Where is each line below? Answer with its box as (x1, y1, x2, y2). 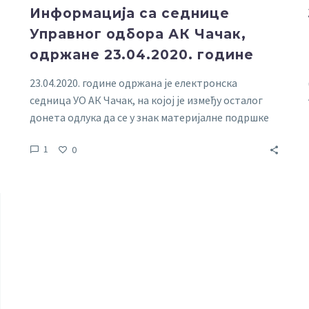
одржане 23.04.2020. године (30, 47, 254, 63)
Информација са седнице (30, 6, 230, 21)
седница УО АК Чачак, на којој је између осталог (30, 93, 263, 107)
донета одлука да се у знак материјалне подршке (30, 110, 269, 124)
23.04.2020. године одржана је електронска (30, 76, 237, 90)
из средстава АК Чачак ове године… (30, 128, 208, 141)
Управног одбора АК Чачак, (30, 26, 246, 42)
